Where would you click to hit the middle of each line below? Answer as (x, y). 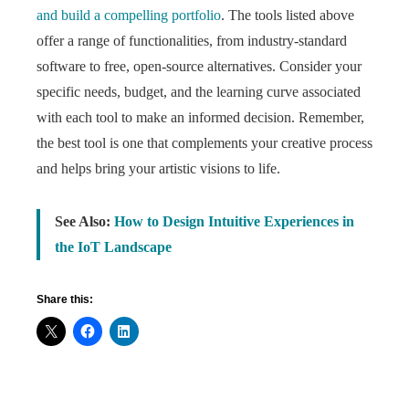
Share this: (65, 299)
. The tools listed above (288, 15)
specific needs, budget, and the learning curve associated (199, 92)
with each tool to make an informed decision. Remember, (200, 117)
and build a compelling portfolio (129, 15)
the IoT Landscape (113, 247)
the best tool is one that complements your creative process (204, 143)
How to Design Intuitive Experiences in (234, 221)
